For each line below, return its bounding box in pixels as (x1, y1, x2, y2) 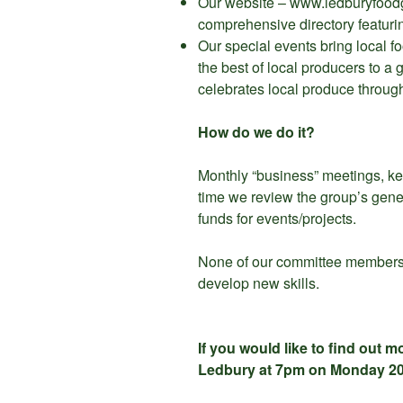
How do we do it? (198, 121, 315, 143)
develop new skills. (198, 273, 319, 294)
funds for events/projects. (198, 208, 356, 229)
